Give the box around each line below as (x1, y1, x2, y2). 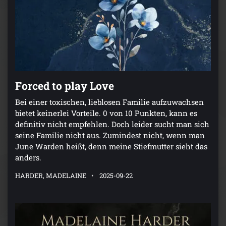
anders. (15, 152, 41, 162)
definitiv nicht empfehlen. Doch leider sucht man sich (15, 119, 209, 129)
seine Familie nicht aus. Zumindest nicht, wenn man (15, 130, 205, 140)
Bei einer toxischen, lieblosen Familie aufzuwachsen (15, 96, 204, 107)
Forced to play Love (15, 78, 114, 93)
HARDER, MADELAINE (15, 171, 86, 180)
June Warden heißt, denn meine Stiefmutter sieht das (15, 141, 207, 151)
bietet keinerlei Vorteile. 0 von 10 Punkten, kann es (15, 107, 197, 118)
